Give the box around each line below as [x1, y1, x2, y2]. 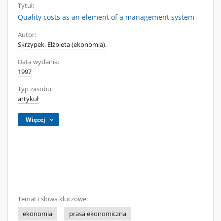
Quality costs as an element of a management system [18, 12, 194, 22]
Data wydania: [18, 58, 59, 66]
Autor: [18, 31, 36, 39]
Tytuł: [18, 1, 34, 10]
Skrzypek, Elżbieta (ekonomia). [18, 40, 107, 49]
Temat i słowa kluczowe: [18, 195, 88, 203]
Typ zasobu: [18, 85, 53, 93]
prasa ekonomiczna [69, 210, 126, 218]
